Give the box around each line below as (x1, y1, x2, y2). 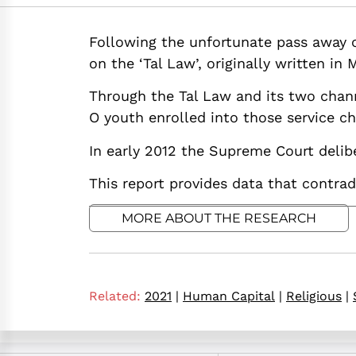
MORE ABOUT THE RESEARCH (122, 211, 316, 226)
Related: (89, 288, 141, 304)
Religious (286, 288, 342, 304)
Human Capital (183, 288, 275, 304)
